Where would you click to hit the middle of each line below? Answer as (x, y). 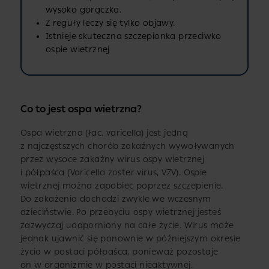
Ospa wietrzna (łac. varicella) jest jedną (104, 133)
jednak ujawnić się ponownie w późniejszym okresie (130, 239)
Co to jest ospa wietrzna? (81, 109)
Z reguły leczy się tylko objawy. (110, 23)
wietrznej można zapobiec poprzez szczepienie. (122, 186)
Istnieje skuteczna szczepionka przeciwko (133, 36)
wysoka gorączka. (83, 10)
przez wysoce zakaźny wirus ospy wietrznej (112, 160)
